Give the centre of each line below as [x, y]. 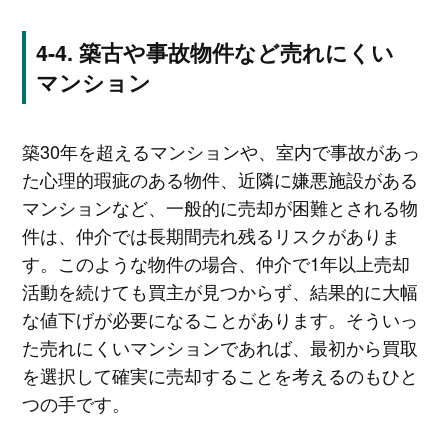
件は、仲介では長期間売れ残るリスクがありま [210, 234]
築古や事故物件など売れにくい [236, 52]
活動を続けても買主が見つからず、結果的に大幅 [219, 290]
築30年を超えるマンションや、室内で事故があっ [220, 150]
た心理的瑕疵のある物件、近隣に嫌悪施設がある [219, 178]
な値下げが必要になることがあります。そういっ [219, 318]
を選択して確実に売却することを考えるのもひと [219, 374]
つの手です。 [75, 402]
